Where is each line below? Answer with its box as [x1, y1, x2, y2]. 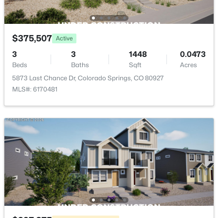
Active [56, 34, 73, 42]
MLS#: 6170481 [12, 85, 57, 93]
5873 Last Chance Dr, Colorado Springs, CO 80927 [12, 74, 164, 82]
